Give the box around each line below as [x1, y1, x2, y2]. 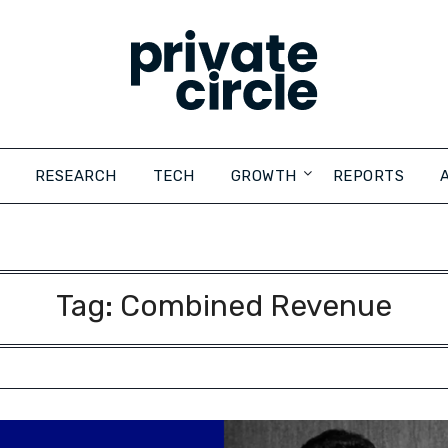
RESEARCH [34, 167, 117, 185]
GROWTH [230, 167, 297, 185]
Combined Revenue [119, 288, 392, 324]
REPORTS [332, 167, 404, 185]
